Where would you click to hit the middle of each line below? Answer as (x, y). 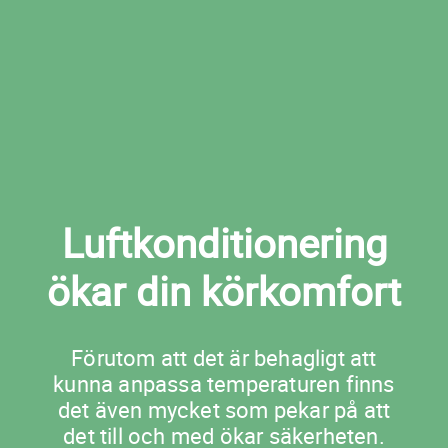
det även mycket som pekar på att (224, 410)
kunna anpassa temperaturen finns (224, 384)
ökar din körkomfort (224, 291)
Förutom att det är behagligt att (224, 358)
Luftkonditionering (224, 243)
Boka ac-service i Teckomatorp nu (224, 50)
